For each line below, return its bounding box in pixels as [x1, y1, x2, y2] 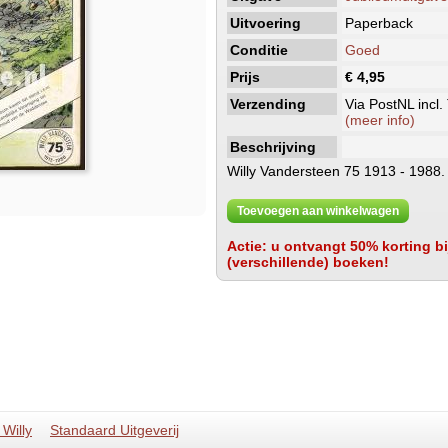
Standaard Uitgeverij [50, 422, 179, 439]
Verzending [229, 96, 306, 112]
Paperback [344, 15, 413, 31]
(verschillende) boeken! [226, 254, 389, 270]
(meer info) [344, 112, 415, 128]
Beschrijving [229, 139, 316, 155]
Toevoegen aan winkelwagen [236, 204, 399, 218]
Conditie [229, 42, 288, 58]
